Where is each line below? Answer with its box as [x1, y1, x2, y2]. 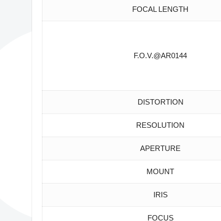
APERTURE [138, 144, 181, 153]
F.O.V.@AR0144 [132, 51, 187, 60]
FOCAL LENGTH [130, 5, 189, 14]
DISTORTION [135, 98, 184, 107]
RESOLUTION [134, 121, 185, 130]
